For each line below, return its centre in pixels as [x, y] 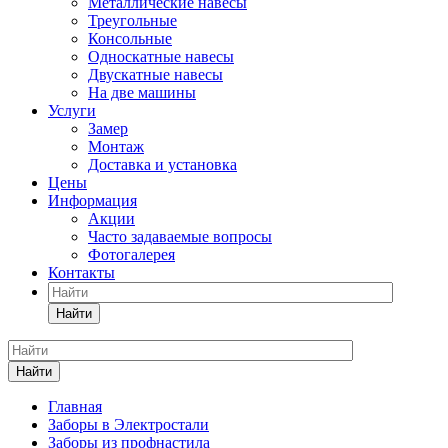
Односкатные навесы [161, 56]
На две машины [142, 92]
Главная [75, 406]
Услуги [72, 110]
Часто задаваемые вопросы [180, 236]
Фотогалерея [131, 254]
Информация [92, 200]
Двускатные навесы [155, 74]
